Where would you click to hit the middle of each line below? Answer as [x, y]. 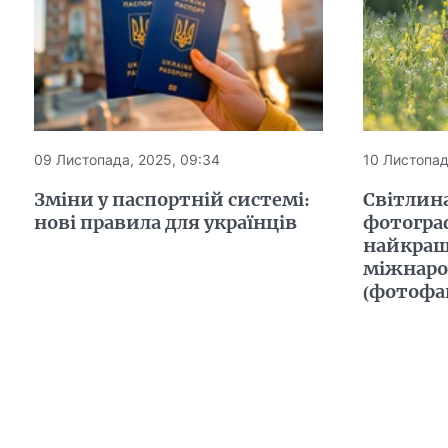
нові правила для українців [165, 223]
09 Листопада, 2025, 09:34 [126, 160]
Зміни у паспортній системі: [171, 200]
